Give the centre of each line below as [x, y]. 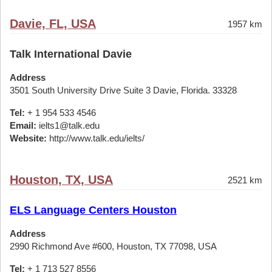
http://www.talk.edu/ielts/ [96, 138]
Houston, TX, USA [61, 180]
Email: [23, 125]
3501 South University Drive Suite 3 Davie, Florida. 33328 [123, 90]
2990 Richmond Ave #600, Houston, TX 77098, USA [113, 246]
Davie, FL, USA [53, 24]
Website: [28, 138]
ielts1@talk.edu [68, 125]
